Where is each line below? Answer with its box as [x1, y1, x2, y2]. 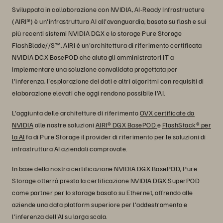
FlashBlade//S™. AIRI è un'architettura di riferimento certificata [12, 41, 202, 49]
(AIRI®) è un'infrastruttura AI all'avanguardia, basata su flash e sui [12, 17, 207, 25]
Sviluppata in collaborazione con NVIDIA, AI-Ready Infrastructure [12, 5, 205, 13]
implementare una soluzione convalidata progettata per [12, 65, 178, 73]
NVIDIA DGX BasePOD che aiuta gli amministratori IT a [12, 53, 174, 61]
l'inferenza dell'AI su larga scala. [12, 212, 108, 221]
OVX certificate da [139, 109, 195, 117]
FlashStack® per [162, 120, 211, 129]
